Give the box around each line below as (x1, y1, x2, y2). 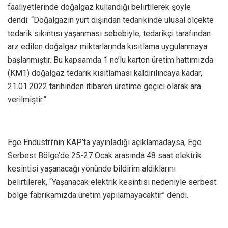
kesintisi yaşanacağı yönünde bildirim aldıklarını (8, 163, 176, 174)
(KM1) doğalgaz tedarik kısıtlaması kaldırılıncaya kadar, (8, 68, 202, 78)
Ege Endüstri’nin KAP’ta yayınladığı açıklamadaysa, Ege (8, 137, 202, 147)
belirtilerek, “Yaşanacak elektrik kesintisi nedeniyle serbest (8, 177, 216, 187)
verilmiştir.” (8, 94, 46, 104)
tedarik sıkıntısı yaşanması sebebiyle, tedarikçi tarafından (8, 28, 211, 38)
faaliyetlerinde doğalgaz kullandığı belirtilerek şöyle (8, 2, 191, 12)
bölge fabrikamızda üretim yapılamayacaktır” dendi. (8, 190, 188, 200)
